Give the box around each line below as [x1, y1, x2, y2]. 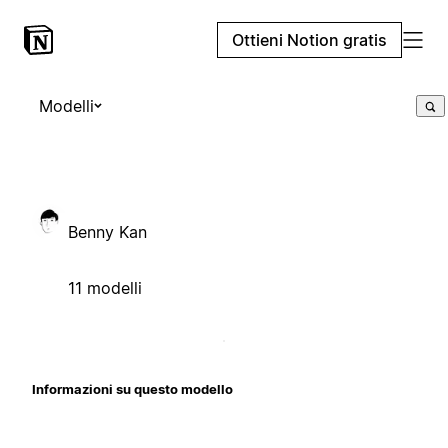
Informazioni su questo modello [32, 380, 233, 397]
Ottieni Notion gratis [232, 30, 387, 50]
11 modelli [68, 277, 142, 298]
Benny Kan [68, 221, 147, 242]
